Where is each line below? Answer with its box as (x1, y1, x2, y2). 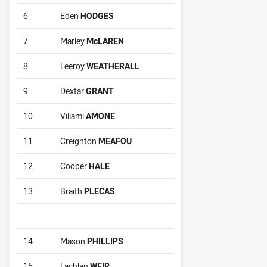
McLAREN (86, 35, 124, 46)
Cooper (60, 160, 89, 172)
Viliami (60, 110, 86, 122)
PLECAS (84, 185, 115, 197)
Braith (60, 185, 84, 197)
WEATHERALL (86, 60, 139, 72)
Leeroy (60, 60, 86, 72)
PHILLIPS (87, 235, 123, 247)
